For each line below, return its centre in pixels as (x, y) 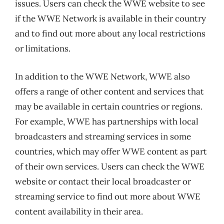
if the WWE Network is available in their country (110, 18)
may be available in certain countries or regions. (109, 106)
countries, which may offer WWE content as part (111, 151)
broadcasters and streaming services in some (103, 136)
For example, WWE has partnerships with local (107, 121)
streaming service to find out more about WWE (108, 196)
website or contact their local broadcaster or (103, 181)
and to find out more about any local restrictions (110, 33)
